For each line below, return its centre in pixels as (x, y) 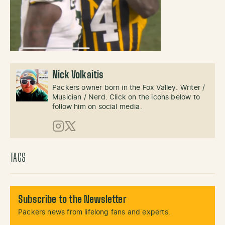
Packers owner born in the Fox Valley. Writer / (129, 88)
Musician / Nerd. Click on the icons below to (126, 97)
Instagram (71, 137)
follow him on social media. (97, 107)
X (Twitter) (84, 137)
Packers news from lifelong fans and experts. (94, 212)
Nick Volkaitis (78, 75)
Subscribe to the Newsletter (72, 200)
